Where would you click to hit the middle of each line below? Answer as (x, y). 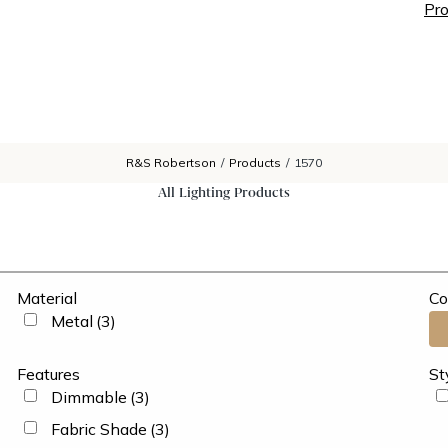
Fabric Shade (98, 429)
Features (48, 374)
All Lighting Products (224, 192)
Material (46, 298)
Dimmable (88, 397)
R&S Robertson (171, 162)
